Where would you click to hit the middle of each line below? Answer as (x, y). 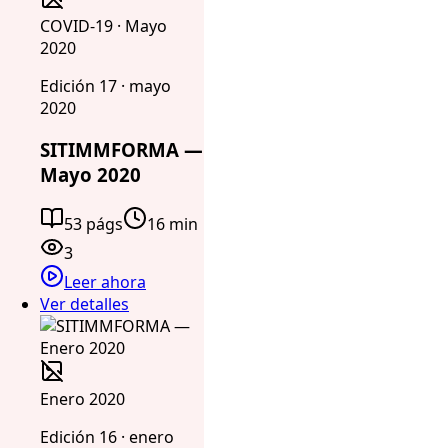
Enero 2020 (82, 398)
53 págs (93, 223)
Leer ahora (105, 281)
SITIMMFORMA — (121, 150)
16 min (172, 223)
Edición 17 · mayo (105, 85)
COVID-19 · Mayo (103, 25)
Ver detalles (84, 303)
